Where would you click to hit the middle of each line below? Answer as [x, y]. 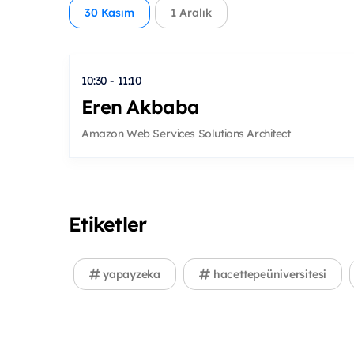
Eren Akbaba [141, 106]
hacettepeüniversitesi [269, 275]
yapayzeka [130, 275]
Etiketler [108, 224]
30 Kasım [109, 13]
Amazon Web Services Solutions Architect [186, 134]
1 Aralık [191, 13]
